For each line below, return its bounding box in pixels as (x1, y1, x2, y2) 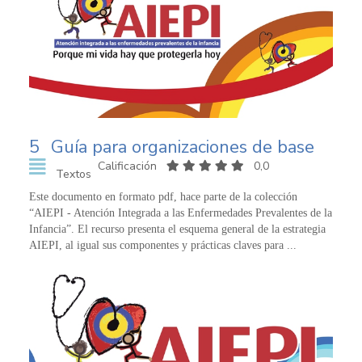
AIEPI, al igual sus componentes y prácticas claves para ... (29, 239, 297, 252)
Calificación (97, 158, 160, 175)
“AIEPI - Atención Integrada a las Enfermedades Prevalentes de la (29, 207, 332, 220)
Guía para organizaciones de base (51, 135, 314, 160)
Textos (55, 166, 91, 183)
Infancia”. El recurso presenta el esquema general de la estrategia (29, 223, 326, 236)
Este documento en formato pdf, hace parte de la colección (29, 191, 297, 204)
